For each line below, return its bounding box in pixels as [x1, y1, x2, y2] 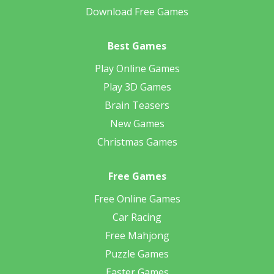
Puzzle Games [105, 247, 169, 261]
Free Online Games [94, 192, 180, 206]
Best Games [108, 39, 166, 53]
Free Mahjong [105, 229, 169, 243]
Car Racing [113, 210, 161, 224]
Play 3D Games [103, 80, 171, 94]
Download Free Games [86, 5, 188, 19]
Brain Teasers [105, 98, 169, 113]
